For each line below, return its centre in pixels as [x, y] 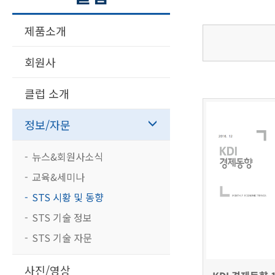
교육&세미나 [58, 177]
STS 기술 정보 [62, 217]
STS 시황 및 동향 [68, 197]
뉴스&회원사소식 [68, 157]
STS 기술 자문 [62, 238]
